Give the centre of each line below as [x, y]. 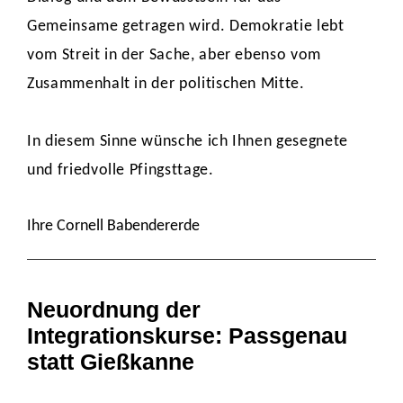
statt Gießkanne [111, 362]
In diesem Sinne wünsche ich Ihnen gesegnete [188, 142]
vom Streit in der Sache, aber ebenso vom [174, 55]
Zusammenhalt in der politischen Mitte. [168, 84]
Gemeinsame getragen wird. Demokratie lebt [186, 27]
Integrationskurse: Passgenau [187, 336]
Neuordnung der [114, 309]
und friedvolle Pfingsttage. [121, 170]
